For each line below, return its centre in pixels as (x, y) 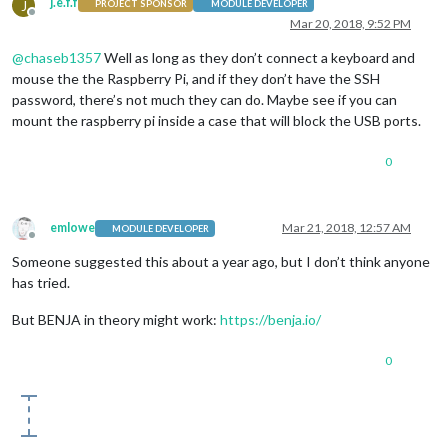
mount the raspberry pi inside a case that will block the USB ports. (216, 121)
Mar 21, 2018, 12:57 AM (346, 228)
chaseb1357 (62, 58)
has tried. (41, 283)
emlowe (72, 228)
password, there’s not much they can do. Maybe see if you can (204, 100)
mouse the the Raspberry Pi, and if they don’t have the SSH (196, 79)
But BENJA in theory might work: (116, 320)
